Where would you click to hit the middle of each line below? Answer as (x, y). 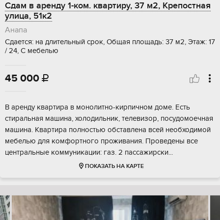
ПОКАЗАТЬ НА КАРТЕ (114, 166)
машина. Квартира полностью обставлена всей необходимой (108, 130)
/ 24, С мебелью (32, 51)
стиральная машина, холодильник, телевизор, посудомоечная (109, 119)
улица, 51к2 (28, 16)
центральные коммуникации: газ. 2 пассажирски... (89, 152)
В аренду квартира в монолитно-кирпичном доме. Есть (97, 107)
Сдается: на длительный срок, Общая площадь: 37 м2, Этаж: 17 (110, 42)
